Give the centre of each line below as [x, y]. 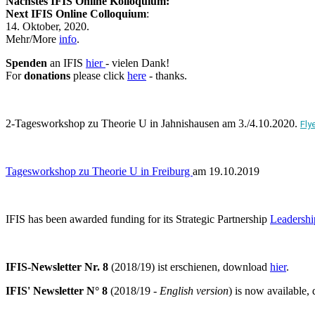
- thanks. [168, 75]
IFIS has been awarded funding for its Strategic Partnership [138, 219]
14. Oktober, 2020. [47, 26]
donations [49, 75]
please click [100, 75]
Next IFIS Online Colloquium [76, 13]
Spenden [26, 63]
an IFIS [66, 63]
